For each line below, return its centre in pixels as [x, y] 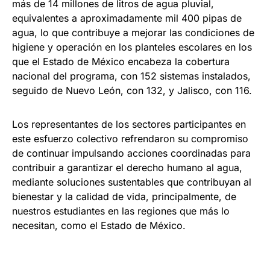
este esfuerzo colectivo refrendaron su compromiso [130, 138]
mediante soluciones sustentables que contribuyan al [132, 182]
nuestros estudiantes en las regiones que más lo [121, 211]
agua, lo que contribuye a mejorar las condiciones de [133, 32]
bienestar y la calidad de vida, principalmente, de [124, 196]
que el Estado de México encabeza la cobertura [121, 61]
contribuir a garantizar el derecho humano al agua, [127, 167]
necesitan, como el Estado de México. [99, 225]
